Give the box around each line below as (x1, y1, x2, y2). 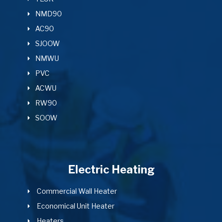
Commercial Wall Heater (35, 187, 117, 195)
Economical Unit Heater (35, 202, 114, 210)
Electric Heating (67, 163, 155, 176)
